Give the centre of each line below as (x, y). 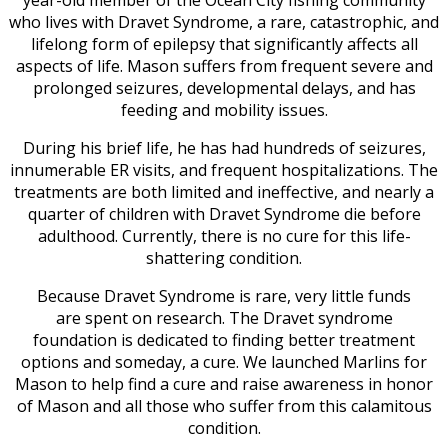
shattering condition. (224, 258)
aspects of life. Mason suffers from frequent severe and (224, 66)
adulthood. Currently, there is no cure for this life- (224, 236)
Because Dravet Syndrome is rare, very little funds (224, 296)
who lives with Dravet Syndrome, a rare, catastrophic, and (224, 22)
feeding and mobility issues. (224, 110)
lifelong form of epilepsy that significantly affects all (224, 44)
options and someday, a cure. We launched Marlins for (224, 362)
